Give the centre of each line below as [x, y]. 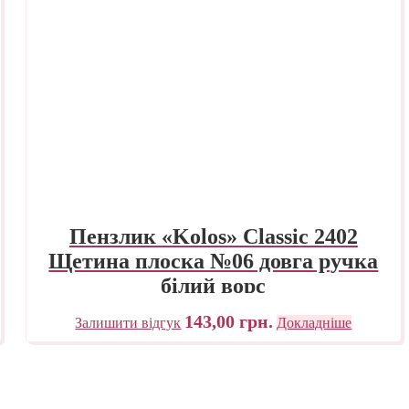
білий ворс [214, 286]
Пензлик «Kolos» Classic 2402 [213, 237]
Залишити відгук [128, 322]
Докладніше [315, 322]
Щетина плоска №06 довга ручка [214, 262]
